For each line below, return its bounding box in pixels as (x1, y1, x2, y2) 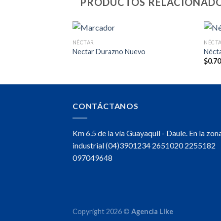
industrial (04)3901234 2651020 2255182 (73, 140, 216, 150)
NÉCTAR (72, 38, 95, 45)
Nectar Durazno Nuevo (72, 47, 146, 56)
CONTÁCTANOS (73, 101, 139, 111)
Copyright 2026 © (73, 207, 131, 216)
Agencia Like (131, 207, 173, 216)
